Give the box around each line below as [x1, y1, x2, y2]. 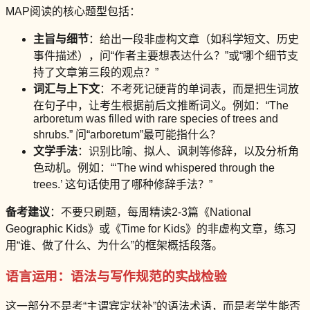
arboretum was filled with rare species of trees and [33, 112, 278, 125]
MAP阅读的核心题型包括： [6, 5, 140, 17]
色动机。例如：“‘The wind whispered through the [33, 161, 275, 174]
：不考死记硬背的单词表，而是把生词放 [100, 82, 299, 95]
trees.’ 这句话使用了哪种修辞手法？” [33, 178, 212, 190]
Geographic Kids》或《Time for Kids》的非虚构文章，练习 [6, 222, 296, 235]
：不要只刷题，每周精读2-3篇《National [50, 206, 251, 218]
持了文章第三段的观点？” [33, 66, 158, 78]
